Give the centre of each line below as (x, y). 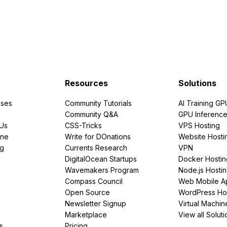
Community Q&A (91, 114)
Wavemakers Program (102, 170)
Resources (86, 83)
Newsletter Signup (96, 203)
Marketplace (86, 214)
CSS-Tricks (83, 125)
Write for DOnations (98, 136)
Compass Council (94, 181)
